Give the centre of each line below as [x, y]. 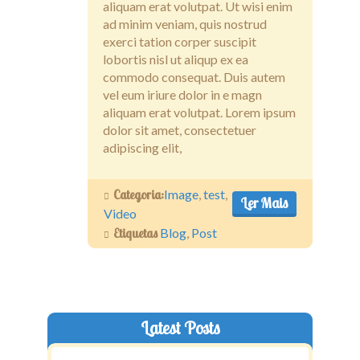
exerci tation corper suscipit [180, 41]
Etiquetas [135, 233]
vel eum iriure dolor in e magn [182, 94]
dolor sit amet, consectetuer [180, 129]
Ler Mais [265, 203]
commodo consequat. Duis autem [194, 76]
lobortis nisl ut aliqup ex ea [176, 59]
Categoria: [139, 194]
